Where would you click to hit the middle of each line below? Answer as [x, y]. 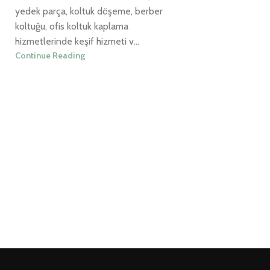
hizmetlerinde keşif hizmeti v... [77, 42]
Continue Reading [50, 56]
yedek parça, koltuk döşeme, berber [89, 11]
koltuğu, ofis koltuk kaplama [72, 27]
